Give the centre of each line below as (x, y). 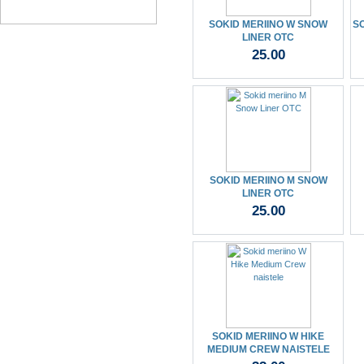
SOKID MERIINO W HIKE (268, 336)
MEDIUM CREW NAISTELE (268, 349)
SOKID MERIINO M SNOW (268, 180)
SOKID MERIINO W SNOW (268, 24)
